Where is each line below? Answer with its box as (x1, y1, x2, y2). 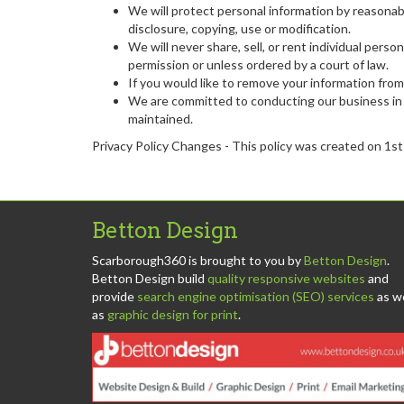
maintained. (128, 111, 193, 126)
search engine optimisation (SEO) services (137, 289, 374, 304)
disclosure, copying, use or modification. (128, 21, 351, 36)
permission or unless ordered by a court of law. (128, 57, 389, 72)
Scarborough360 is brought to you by (92, 252, 304, 268)
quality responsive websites (207, 271, 365, 286)
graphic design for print (107, 307, 238, 322)
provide (92, 289, 137, 304)
